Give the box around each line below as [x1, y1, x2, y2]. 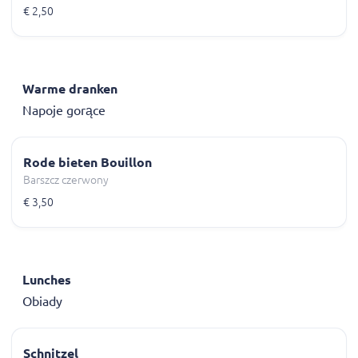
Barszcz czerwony [23, 173, 109, 187]
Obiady [22, 293, 62, 308]
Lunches [22, 272, 71, 287]
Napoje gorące [22, 102, 105, 117]
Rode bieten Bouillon [23, 155, 152, 170]
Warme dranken [22, 81, 117, 96]
